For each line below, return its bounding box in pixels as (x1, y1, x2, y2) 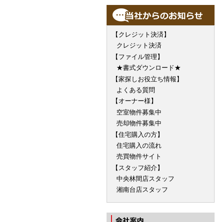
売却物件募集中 (116, 120, 162, 127)
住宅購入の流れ (116, 142, 162, 149)
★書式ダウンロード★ (116, 64, 181, 72)
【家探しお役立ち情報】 (111, 75, 183, 83)
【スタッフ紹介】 (111, 164, 164, 171)
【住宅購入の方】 (111, 131, 164, 138)
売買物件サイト (116, 153, 162, 161)
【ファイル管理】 (111, 53, 164, 60)
